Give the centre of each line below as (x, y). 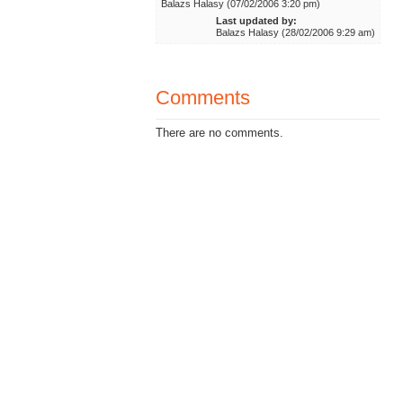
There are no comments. (220, 132)
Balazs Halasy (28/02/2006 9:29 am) (295, 32)
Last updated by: (256, 20)
